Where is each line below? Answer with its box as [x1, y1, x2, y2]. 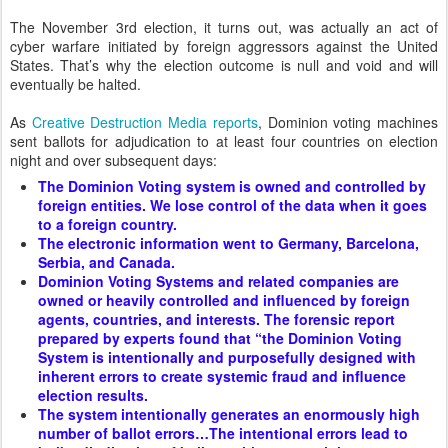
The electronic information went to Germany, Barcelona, [38, 232, 419, 253]
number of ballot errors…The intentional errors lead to [38, 422, 408, 443]
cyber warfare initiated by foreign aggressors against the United [10, 35, 438, 56]
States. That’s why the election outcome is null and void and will [10, 54, 438, 75]
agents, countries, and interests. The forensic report [38, 308, 395, 329]
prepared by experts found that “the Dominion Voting [38, 327, 402, 348]
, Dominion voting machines [257, 111, 439, 132]
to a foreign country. [38, 213, 177, 234]
